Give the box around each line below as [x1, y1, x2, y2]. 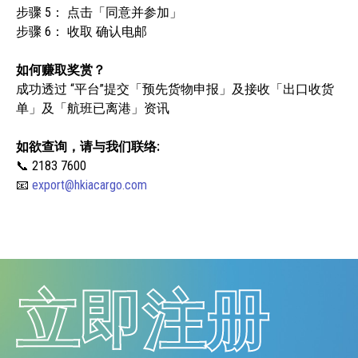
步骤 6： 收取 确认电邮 [16, 23, 147, 39]
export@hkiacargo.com [32, 177, 147, 193]
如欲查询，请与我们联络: [16, 138, 160, 154]
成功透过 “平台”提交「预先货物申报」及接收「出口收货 [16, 81, 334, 97]
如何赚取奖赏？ [16, 62, 105, 78]
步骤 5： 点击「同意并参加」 [16, 4, 182, 20]
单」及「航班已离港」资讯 [16, 100, 169, 116]
